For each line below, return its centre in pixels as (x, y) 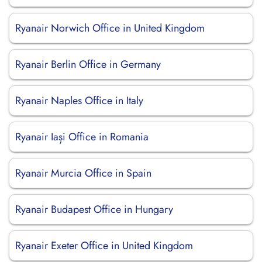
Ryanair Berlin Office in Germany (88, 64)
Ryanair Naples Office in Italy (79, 101)
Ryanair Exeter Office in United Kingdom (104, 246)
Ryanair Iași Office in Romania (82, 137)
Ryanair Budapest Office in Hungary (94, 209)
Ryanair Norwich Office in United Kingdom (110, 28)
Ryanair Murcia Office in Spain (83, 173)
